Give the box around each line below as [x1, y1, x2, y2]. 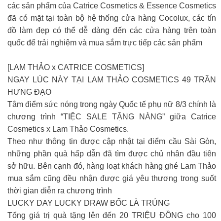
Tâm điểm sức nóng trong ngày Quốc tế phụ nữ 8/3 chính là [7, 100, 216, 109]
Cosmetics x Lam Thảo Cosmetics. [7, 125, 129, 133]
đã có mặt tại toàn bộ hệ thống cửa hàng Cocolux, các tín [7, 14, 216, 22]
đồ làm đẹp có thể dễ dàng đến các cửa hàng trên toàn [7, 26, 216, 35]
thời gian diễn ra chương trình [7, 186, 112, 195]
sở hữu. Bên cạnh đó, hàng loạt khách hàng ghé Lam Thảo [7, 162, 216, 170]
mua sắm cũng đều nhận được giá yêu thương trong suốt [7, 174, 216, 183]
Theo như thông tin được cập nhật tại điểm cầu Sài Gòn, [7, 137, 216, 146]
